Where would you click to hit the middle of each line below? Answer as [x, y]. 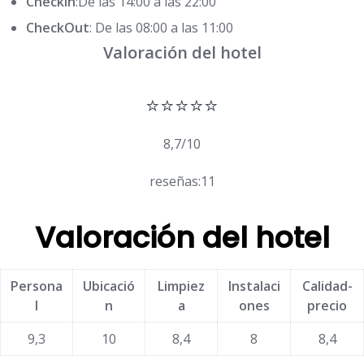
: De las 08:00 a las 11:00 [161, 28]
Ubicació [109, 286]
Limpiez [181, 286]
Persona [37, 286]
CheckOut [58, 28]
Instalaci [254, 286]
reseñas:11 [182, 182]
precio [327, 306]
